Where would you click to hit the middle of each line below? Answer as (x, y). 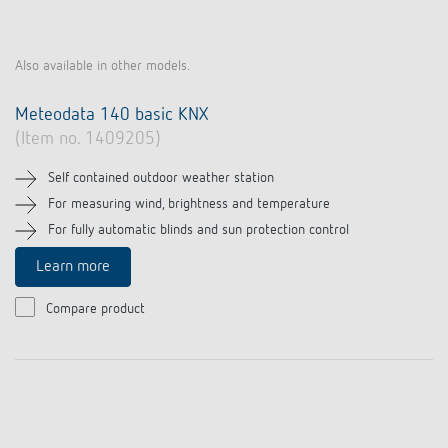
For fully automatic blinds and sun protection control (198, 230)
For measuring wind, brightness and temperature (189, 204)
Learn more (73, 267)
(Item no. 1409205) (88, 139)
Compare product (95, 309)
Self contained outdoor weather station (161, 178)
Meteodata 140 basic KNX (111, 115)
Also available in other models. (102, 66)
